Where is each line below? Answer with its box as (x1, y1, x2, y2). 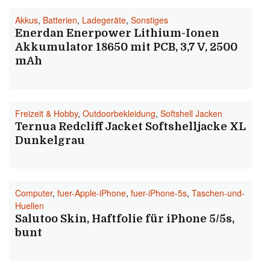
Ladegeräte (82, 14, 126, 26)
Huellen (15, 199, 44, 212)
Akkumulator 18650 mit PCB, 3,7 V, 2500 (15, 41, 237, 53)
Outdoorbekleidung (83, 107, 155, 119)
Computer (15, 187, 52, 199)
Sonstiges (131, 14, 168, 26)
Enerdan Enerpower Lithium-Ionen (15, 27, 219, 39)
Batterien (43, 14, 77, 26)
